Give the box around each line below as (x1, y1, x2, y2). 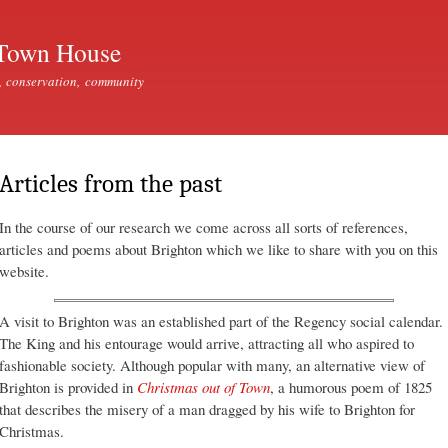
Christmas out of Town (137, 376, 270, 397)
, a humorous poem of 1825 (270, 376, 432, 397)
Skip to (160, 2, 202, 21)
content (160, 46, 204, 65)
